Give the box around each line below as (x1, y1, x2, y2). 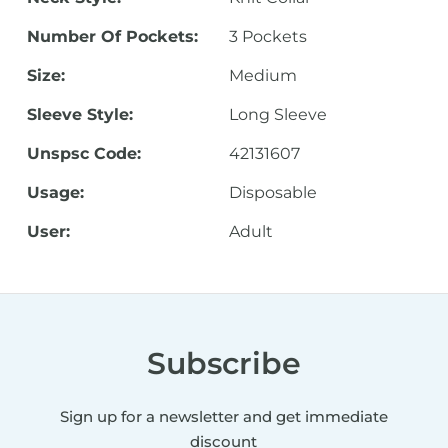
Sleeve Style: (26, 105, 133, 124)
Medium (228, 66, 297, 85)
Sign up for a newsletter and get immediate (59, 407, 388, 426)
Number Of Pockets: (26, 27, 198, 46)
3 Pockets (228, 27, 307, 46)
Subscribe (146, 345, 301, 382)
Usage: (26, 183, 84, 202)
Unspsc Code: (26, 144, 141, 163)
